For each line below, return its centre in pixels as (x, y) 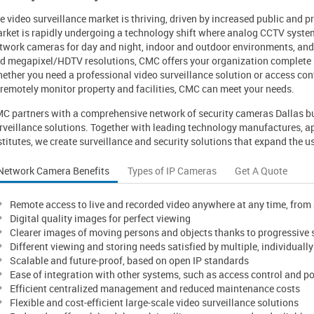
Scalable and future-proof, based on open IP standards (129, 260)
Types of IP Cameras (172, 171)
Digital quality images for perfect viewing (100, 218)
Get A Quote (261, 171)
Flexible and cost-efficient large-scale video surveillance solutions (154, 302)
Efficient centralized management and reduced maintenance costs (155, 288)
